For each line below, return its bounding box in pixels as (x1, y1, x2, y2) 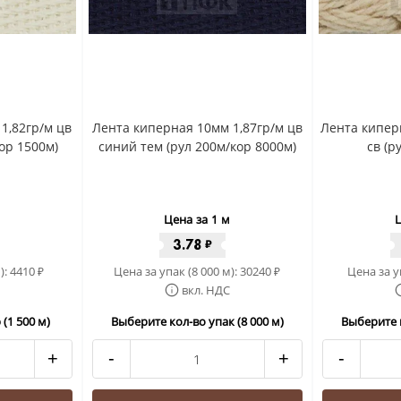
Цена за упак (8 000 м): (114, 263, 241, 279)
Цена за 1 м (164, 211, 231, 227)
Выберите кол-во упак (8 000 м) (110, 313, 284, 329)
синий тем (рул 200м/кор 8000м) (98, 138, 296, 155)
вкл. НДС (181, 282, 230, 298)
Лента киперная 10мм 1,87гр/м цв (91, 119, 303, 136)
